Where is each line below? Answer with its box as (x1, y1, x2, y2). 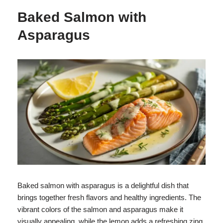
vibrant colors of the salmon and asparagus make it (17, 205, 183, 214)
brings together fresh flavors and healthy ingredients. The (17, 193, 201, 202)
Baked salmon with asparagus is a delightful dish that (17, 181, 189, 190)
